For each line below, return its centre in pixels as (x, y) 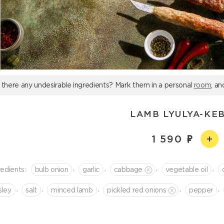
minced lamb (72, 190)
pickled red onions (137, 190)
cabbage (128, 169)
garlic (91, 169)
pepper (201, 190)
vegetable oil (186, 169)
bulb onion (51, 169)
